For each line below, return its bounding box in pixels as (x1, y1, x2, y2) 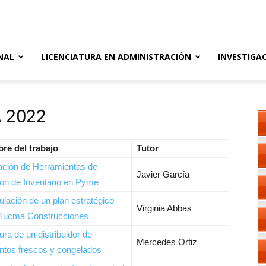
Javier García (137, 169, 189, 179)
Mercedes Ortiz (137, 237, 197, 247)
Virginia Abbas (137, 203, 192, 213)
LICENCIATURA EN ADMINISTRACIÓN (41, 51, 191, 62)
